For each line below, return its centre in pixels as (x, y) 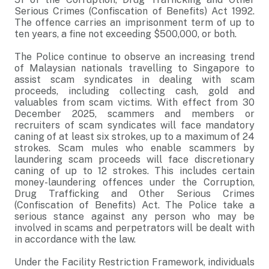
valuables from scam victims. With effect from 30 (134, 102)
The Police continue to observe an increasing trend (134, 57)
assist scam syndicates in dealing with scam (134, 80)
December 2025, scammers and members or (134, 114)
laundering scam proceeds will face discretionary (134, 159)
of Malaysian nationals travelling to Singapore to (134, 68)
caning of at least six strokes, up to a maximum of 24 (134, 137)
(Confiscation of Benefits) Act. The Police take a (134, 205)
